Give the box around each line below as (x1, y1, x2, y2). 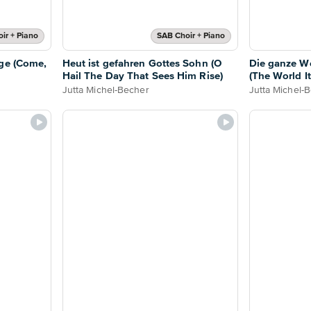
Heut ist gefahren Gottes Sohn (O (62, 58, 221, 69)
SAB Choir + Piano (156, 31, 225, 40)
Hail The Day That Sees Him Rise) (62, 70, 223, 81)
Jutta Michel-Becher (62, 85, 149, 95)
